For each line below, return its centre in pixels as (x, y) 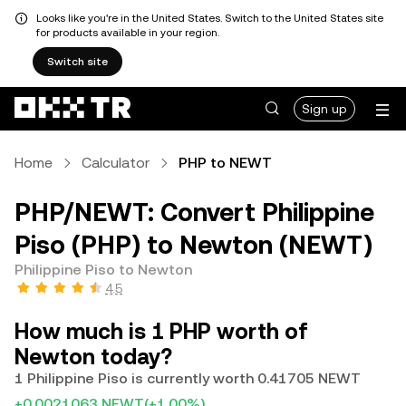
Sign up (324, 109)
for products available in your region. (128, 33)
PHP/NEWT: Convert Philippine (194, 212)
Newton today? (93, 357)
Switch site (77, 62)
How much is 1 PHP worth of (161, 332)
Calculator (116, 163)
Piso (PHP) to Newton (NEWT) (193, 245)
